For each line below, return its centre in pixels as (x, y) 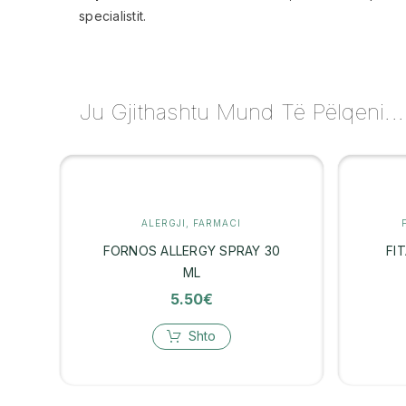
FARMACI (217, 222)
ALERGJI (164, 222)
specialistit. (113, 16)
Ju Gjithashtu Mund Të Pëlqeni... (242, 111)
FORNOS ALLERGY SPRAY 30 (192, 250)
